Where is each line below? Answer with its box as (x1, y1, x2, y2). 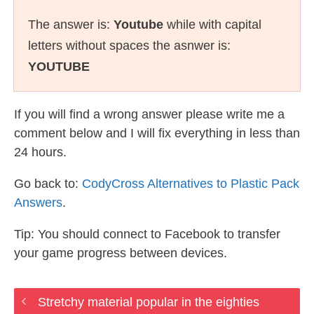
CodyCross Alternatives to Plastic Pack (82, 177, 299, 191)
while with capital (163, 18, 261, 32)
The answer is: (28, 18, 114, 32)
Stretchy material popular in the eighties (37, 295, 259, 309)
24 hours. (14, 145, 67, 159)
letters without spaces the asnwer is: (28, 39, 231, 53)
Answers (14, 196, 62, 210)
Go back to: (14, 177, 82, 191)
